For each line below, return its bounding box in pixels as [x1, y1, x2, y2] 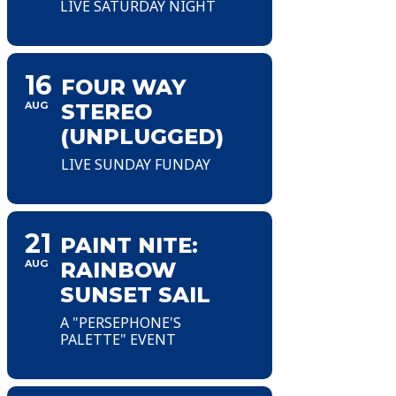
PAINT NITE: [60, 232, 198, 258]
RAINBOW [60, 256, 176, 283]
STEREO [61, 98, 152, 125]
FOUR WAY [61, 73, 187, 100]
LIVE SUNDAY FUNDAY [61, 154, 210, 174]
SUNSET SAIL [60, 281, 210, 308]
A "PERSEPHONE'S [60, 312, 181, 332]
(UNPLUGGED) [61, 123, 224, 149]
